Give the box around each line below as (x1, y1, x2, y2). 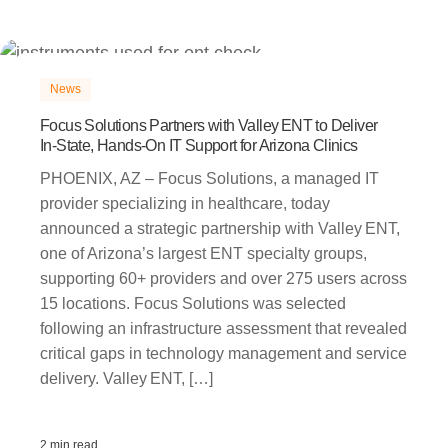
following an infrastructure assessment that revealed (40, 320, 407, 338)
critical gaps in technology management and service (40, 345, 407, 363)
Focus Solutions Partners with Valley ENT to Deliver (40, 117, 378, 135)
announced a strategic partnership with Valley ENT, (40, 220, 400, 238)
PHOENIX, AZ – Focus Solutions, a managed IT (40, 170, 379, 188)
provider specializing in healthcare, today (40, 195, 330, 213)
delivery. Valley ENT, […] (40, 370, 213, 388)
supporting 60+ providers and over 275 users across (40, 270, 407, 288)
